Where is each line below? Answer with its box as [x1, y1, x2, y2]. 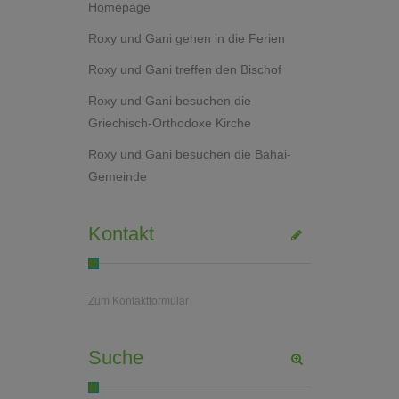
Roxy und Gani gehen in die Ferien [88, 30, 285, 45]
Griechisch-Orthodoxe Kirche [88, 115, 251, 130]
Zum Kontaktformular [88, 294, 189, 307]
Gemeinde [88, 168, 147, 183]
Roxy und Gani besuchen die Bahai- [88, 146, 291, 161]
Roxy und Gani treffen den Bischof [88, 61, 281, 77]
